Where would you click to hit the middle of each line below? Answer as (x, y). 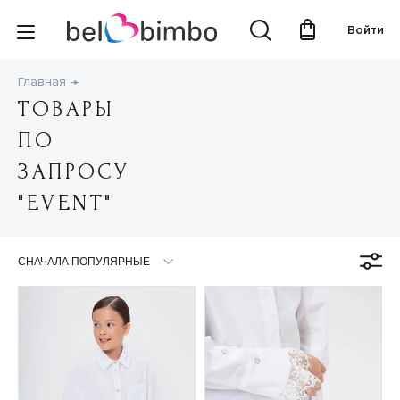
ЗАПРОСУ (74, 172)
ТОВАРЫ (67, 110)
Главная (42, 82)
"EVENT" (66, 204)
